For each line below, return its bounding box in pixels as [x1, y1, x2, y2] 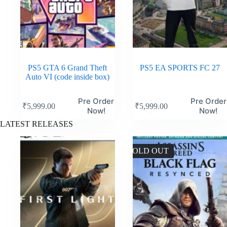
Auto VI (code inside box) [25, 72, 110, 82]
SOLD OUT [127, 146, 169, 155]
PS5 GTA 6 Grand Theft [28, 63, 107, 72]
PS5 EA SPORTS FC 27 [139, 63, 220, 72]
